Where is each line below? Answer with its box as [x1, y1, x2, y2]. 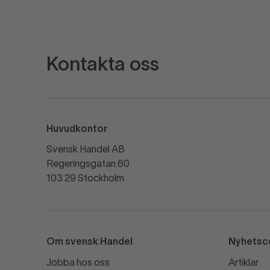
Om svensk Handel [46, 237, 133, 246]
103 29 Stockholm [46, 174, 124, 183]
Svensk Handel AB [46, 145, 125, 154]
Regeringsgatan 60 [46, 160, 130, 169]
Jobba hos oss [46, 259, 110, 268]
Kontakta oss [46, 56, 159, 74]
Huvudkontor [46, 125, 107, 134]
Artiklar [228, 259, 259, 268]
